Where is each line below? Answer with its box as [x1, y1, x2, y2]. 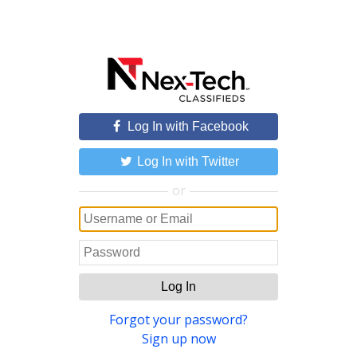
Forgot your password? [109, 311, 248, 328]
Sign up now [141, 330, 216, 347]
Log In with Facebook [124, 120, 249, 133]
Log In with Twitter [134, 155, 239, 168]
